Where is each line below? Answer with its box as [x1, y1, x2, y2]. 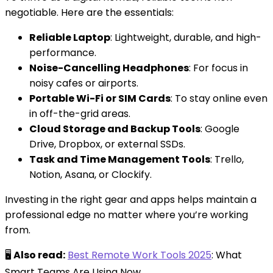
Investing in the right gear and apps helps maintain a [5, 192, 257, 207]
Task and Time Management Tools [29, 152, 210, 166]
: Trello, [210, 152, 244, 166]
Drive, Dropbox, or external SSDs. [29, 136, 185, 151]
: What [211, 247, 242, 262]
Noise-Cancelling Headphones [29, 60, 189, 75]
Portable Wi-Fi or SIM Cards [29, 91, 171, 105]
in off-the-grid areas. [29, 106, 130, 121]
